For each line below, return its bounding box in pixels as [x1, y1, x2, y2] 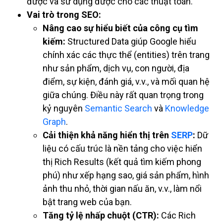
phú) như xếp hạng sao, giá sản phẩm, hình [43, 169, 209, 180]
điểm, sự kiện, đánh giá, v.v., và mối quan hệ [43, 76, 210, 87]
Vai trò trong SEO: [27, 9, 101, 20]
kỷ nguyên [43, 103, 85, 113]
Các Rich [159, 210, 196, 221]
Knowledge [165, 103, 209, 113]
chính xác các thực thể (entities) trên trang [43, 49, 210, 60]
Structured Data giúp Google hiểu [65, 36, 196, 47]
